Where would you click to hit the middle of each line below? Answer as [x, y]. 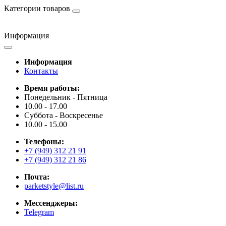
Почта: [37, 177]
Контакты [41, 71]
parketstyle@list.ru [54, 186]
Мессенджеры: [51, 203]
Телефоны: [44, 142]
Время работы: [52, 88]
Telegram [39, 212]
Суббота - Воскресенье [64, 115]
